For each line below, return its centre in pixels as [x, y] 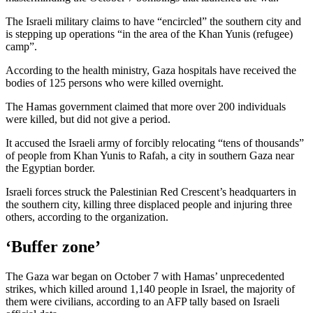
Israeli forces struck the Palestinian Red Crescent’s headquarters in [151, 192]
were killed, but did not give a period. [88, 119]
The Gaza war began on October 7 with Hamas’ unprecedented [145, 277]
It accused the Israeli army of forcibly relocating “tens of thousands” [155, 143]
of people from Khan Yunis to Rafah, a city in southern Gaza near [150, 156]
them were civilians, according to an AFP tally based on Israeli [143, 302]
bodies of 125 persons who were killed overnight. [115, 83]
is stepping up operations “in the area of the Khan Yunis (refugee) [149, 34]
